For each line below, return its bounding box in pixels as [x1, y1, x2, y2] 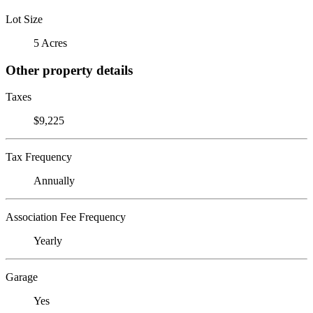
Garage [6, 271, 38, 284]
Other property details [6, 62, 133, 78]
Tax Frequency [6, 151, 72, 163]
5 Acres [34, 36, 67, 49]
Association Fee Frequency [6, 211, 126, 224]
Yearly [34, 235, 62, 247]
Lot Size [6, 13, 43, 25]
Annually [34, 175, 75, 187]
